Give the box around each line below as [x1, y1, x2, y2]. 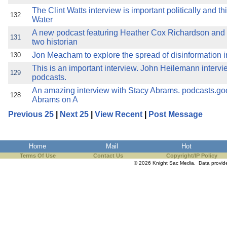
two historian [32, 37, 78, 46]
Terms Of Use [20, 153, 56, 159]
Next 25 [60, 110, 89, 119]
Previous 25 [8, 110, 54, 119]
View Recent [95, 110, 142, 119]
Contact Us [93, 153, 123, 159]
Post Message [148, 110, 203, 119]
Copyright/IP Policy [166, 153, 217, 159]
